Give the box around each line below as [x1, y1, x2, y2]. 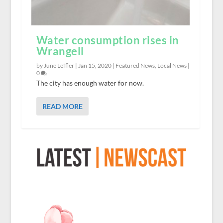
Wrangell [36, 44, 84, 58]
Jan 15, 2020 [78, 62, 111, 70]
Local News [157, 62, 187, 70]
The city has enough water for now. [36, 79, 144, 88]
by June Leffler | [36, 62, 78, 70]
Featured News [115, 62, 155, 70]
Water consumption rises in [36, 33, 179, 47]
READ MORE [42, 102, 83, 111]
